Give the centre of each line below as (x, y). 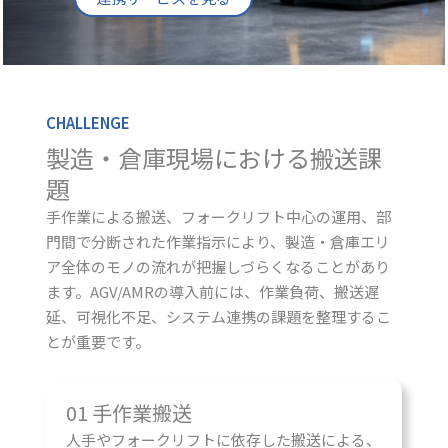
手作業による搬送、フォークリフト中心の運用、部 (218, 216)
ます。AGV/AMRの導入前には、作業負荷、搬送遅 (212, 291)
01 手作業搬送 (128, 413)
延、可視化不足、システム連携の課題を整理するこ (218, 316)
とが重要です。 (97, 341)
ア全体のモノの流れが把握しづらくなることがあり (217, 266)
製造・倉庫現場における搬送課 (213, 157)
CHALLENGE (87, 122)
